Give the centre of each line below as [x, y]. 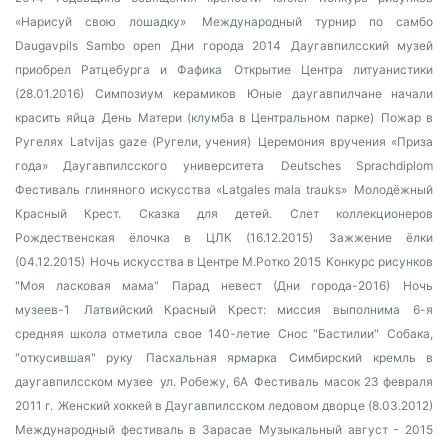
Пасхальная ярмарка [211, 357]
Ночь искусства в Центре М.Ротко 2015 [205, 261]
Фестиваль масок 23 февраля [343, 381]
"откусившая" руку [74, 357]
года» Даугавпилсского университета [139, 165]
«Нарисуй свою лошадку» [101, 21]
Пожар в [407, 117]
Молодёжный [394, 189]
